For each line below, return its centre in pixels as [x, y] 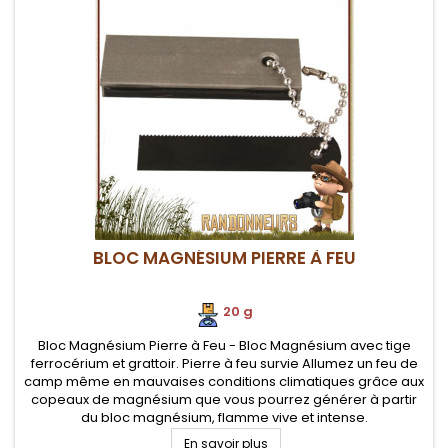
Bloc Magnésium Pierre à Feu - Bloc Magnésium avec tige [224, 345]
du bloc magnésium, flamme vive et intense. [224, 417]
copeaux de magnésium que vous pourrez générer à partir [224, 399]
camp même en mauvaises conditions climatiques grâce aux [224, 381]
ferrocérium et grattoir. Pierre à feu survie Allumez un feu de [224, 363]
